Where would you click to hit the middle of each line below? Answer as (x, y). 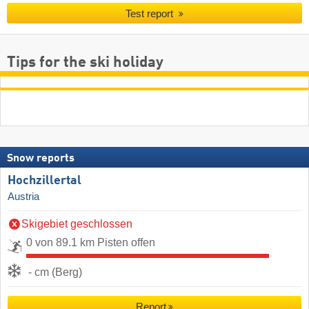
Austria (23, 196)
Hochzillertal (44, 180)
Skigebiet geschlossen (77, 223)
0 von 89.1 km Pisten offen (91, 242)
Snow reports (41, 158)
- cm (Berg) (55, 272)
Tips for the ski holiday (85, 62)
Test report (151, 14)
